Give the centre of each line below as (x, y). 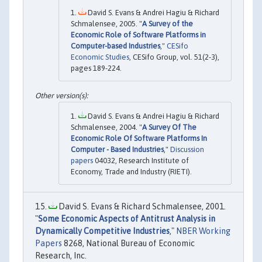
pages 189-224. (96, 68)
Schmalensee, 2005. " (106, 23)
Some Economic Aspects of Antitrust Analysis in (127, 218)
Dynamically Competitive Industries (102, 231)
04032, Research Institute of (141, 160)
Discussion (187, 149)
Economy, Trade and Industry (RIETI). (131, 171)
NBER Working (203, 231)
